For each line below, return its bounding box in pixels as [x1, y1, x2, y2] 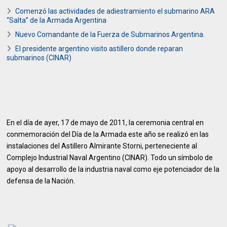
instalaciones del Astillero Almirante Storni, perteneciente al [7, 142, 198, 150]
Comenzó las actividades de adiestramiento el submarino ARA [15, 7, 215, 15]
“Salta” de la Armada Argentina [7, 16, 107, 24]
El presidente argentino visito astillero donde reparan [15, 45, 183, 53]
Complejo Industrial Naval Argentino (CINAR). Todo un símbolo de [7, 154, 213, 162]
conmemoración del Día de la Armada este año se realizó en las [7, 130, 209, 138]
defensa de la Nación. [7, 177, 77, 185]
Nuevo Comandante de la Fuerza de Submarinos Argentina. [15, 30, 205, 39]
